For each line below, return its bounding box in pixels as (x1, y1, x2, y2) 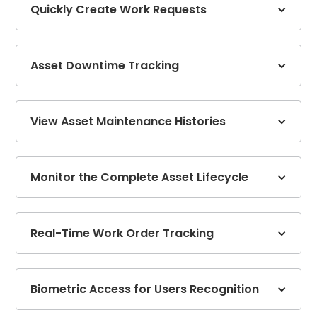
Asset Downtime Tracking (30, 57, 180, 74)
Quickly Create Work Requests (30, 1, 207, 18)
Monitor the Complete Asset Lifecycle (30, 169, 249, 186)
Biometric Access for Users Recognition (30, 281, 260, 298)
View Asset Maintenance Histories (30, 113, 226, 130)
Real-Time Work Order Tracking (30, 225, 214, 242)
